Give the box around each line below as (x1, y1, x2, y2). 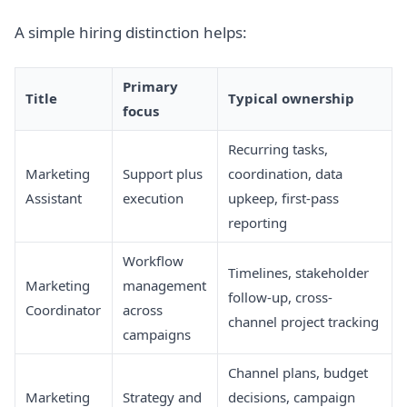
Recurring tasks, (228, 139, 329, 158)
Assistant (25, 188, 83, 207)
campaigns (123, 324, 192, 343)
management (123, 275, 207, 294)
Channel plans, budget (228, 362, 369, 382)
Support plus (123, 164, 203, 183)
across (123, 300, 164, 319)
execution (123, 188, 184, 207)
